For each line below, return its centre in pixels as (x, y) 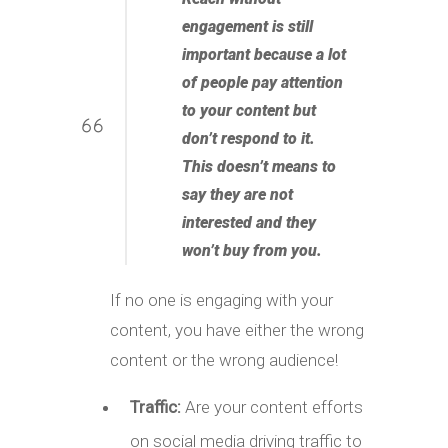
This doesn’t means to (259, 166)
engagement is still (247, 26)
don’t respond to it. (248, 138)
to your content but (249, 110)
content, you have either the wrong (237, 329)
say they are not (237, 194)
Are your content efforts (274, 406)
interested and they (249, 222)
